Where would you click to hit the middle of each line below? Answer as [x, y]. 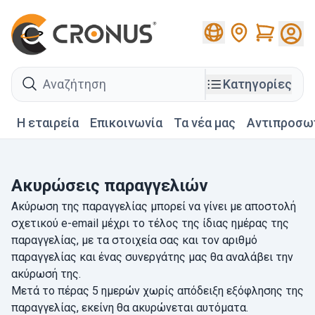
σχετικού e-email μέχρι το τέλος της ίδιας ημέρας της [150, 224]
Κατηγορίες [257, 84]
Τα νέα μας [205, 123]
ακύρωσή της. [46, 274]
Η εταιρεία [48, 123]
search [28, 77]
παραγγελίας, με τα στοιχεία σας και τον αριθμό [134, 240]
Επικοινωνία [126, 123]
